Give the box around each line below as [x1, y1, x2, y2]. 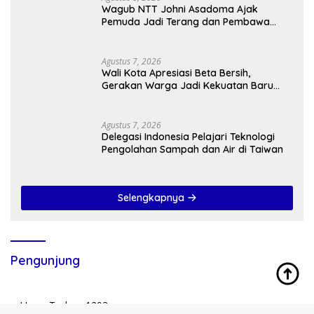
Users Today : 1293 [18, 298, 108, 312]
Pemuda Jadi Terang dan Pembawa [102, 15, 270, 28]
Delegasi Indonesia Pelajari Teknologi [102, 130, 275, 143]
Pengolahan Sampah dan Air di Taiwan [102, 142, 283, 156]
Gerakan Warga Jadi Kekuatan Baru [102, 78, 273, 92]
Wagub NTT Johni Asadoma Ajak [102, 2, 258, 15]
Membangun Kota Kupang [102, 91, 224, 104]
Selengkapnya [117, 191, 187, 204]
